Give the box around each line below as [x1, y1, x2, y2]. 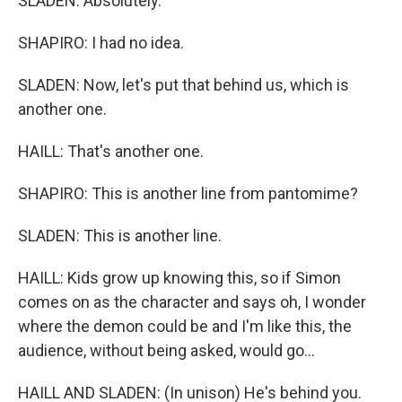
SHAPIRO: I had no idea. [18, 33, 184, 52]
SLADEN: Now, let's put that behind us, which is [18, 75, 349, 94]
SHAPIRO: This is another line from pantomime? [18, 184, 358, 203]
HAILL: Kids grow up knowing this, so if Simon [18, 268, 341, 287]
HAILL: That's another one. [18, 142, 204, 161]
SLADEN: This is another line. [18, 226, 222, 245]
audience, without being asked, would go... [18, 341, 315, 360]
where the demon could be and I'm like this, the [18, 317, 352, 336]
